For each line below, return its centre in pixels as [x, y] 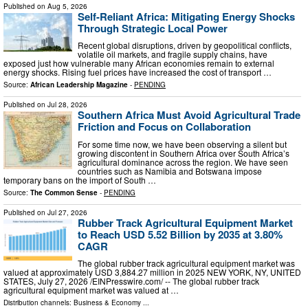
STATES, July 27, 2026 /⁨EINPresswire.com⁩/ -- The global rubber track [131, 281]
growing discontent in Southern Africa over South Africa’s [184, 153]
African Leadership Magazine [79, 85]
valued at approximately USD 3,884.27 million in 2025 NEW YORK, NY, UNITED [152, 272]
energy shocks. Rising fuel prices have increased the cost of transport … [137, 72]
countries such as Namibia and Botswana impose [170, 170]
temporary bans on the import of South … [80, 179]
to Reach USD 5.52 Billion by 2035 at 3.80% [180, 234]
